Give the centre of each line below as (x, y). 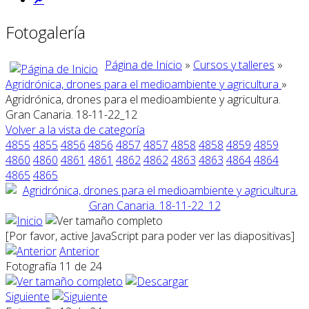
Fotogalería (46, 32)
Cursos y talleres (234, 64)
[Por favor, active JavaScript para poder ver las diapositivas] (150, 236)
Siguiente (28, 296)
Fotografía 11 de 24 (57, 266)
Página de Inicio (143, 64)
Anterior (79, 251)
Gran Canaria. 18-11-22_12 (71, 114)
